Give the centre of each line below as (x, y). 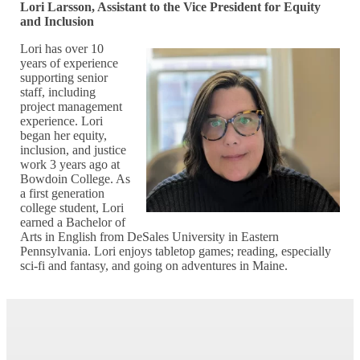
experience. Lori (62, 121)
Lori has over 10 (62, 49)
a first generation (63, 194)
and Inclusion (57, 22)
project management (72, 107)
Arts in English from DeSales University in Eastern (150, 237)
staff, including (58, 92)
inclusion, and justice (74, 150)
